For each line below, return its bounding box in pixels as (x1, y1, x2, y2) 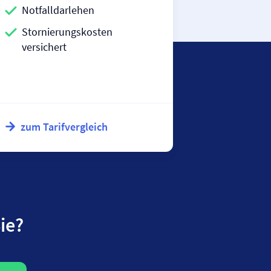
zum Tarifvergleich (21, 120, 108, 134)
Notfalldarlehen (22, 3, 94, 17)
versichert (22, 40, 67, 54)
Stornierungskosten (22, 25, 113, 39)
